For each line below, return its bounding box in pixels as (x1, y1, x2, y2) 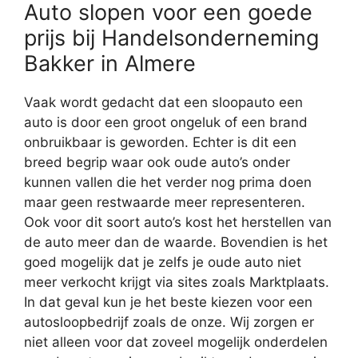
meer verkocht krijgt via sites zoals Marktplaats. (24, 273, 329, 290)
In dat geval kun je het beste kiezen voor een (24, 293, 312, 310)
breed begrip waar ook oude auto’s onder (24, 153, 290, 170)
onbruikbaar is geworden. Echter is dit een (24, 133, 296, 150)
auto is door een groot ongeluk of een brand (24, 113, 308, 130)
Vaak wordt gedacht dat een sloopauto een (24, 93, 303, 110)
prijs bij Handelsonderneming (24, 24, 319, 51)
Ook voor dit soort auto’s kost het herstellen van (24, 213, 332, 230)
